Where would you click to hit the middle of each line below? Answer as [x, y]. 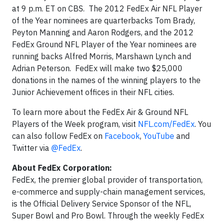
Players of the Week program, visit [75, 124]
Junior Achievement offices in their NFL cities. [93, 92]
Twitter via [32, 148]
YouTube [159, 136]
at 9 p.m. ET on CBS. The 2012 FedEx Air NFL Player [107, 8]
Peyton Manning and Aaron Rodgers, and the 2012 [103, 32]
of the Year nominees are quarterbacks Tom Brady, [104, 20]
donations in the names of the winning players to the [106, 80]
